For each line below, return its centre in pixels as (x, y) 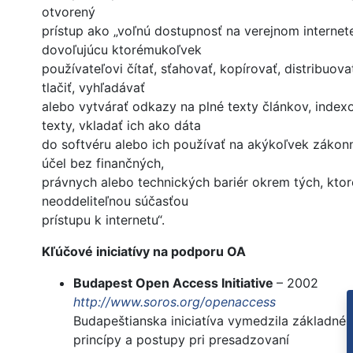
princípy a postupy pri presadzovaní (181, 340)
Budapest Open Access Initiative (175, 283)
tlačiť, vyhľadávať (93, 88)
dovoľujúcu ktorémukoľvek (122, 50)
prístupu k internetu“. (103, 220)
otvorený (69, 12)
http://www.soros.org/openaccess (175, 302)
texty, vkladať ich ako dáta (121, 126)
